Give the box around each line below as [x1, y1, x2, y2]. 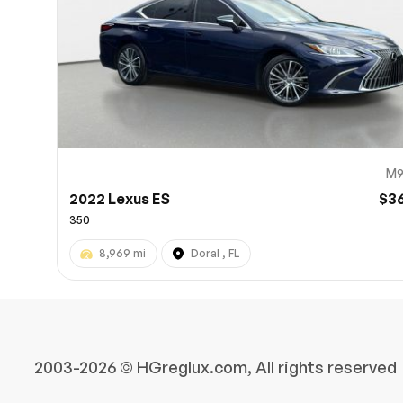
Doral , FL [191, 246, 240, 260]
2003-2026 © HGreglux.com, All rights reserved [34, 356, 397, 377]
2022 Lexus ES [69, 189, 171, 208]
